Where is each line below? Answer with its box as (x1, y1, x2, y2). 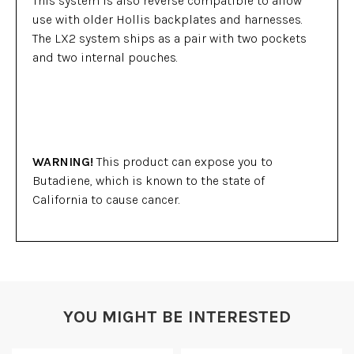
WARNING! (32, 154, 93, 169)
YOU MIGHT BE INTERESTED (63, 307, 291, 327)
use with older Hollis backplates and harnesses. (32, 12, 303, 27)
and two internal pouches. (32, 50, 178, 65)
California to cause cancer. (32, 192, 180, 207)
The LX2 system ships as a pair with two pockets (32, 31, 307, 46)
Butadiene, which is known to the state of (32, 173, 265, 188)
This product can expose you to (93, 154, 273, 169)
